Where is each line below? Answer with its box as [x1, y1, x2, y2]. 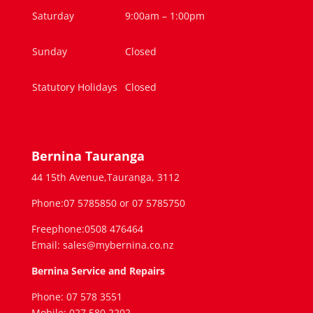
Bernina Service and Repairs [31, 264, 165, 278]
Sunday [31, 45, 67, 58]
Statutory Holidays [31, 80, 117, 94]
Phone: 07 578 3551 [31, 290, 122, 304]
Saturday [31, 9, 74, 22]
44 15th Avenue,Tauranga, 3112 [31, 170, 180, 184]
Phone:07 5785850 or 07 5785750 [31, 196, 185, 210]
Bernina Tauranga [31, 147, 145, 165]
